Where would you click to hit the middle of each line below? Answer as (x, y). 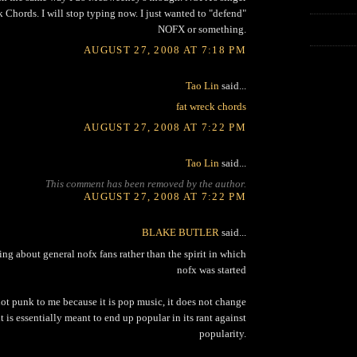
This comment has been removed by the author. (146, 184)
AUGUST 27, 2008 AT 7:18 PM (165, 49)
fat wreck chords (211, 107)
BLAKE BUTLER (180, 233)
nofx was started (212, 269)
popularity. (223, 333)
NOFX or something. (202, 29)
